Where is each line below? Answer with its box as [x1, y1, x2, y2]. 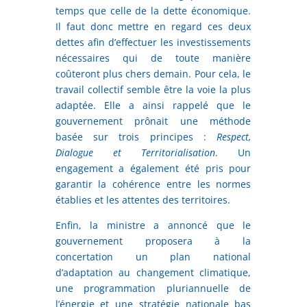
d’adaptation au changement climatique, [55, 265, 251, 279]
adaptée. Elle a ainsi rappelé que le [55, 98, 251, 112]
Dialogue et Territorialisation [55, 145, 216, 159]
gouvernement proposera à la [55, 234, 251, 247]
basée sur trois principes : [55, 130, 217, 143]
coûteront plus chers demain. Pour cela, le [55, 66, 251, 80]
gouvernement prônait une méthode [55, 114, 251, 127]
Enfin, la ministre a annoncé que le [55, 218, 251, 232]
